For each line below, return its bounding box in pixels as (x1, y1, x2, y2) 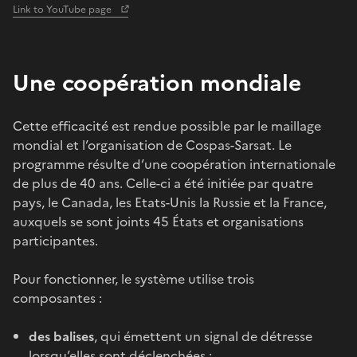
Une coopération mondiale (13, 65, 301, 100)
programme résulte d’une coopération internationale (13, 154, 335, 174)
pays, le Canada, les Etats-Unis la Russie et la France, (13, 192, 327, 212)
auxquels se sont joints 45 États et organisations (13, 211, 304, 231)
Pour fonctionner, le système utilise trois (13, 269, 254, 288)
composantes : (13, 288, 105, 308)
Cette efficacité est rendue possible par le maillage (13, 116, 321, 135)
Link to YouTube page (13, 2, 114, 17)
